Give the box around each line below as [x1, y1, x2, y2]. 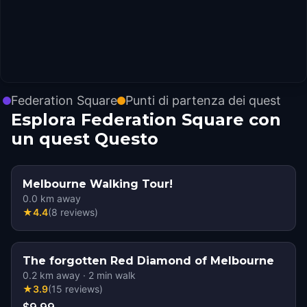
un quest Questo [11, 129, 158, 149]
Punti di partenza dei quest [125, 93, 281, 108]
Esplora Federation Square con [11, 110, 281, 130]
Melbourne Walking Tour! [23, 177, 173, 191]
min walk [94, 269, 136, 281]
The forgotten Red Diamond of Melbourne [23, 254, 274, 267]
